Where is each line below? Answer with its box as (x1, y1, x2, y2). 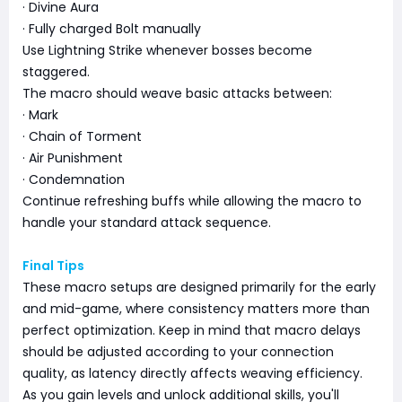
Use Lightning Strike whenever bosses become (22, 41, 312, 60)
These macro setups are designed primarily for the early (22, 278, 376, 297)
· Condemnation (22, 170, 125, 189)
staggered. (22, 63, 90, 82)
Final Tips (22, 257, 84, 275)
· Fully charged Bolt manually (22, 20, 201, 39)
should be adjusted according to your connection (22, 343, 334, 362)
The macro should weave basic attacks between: (22, 84, 332, 103)
